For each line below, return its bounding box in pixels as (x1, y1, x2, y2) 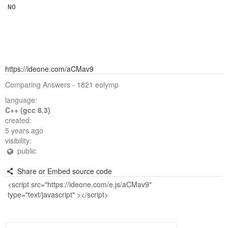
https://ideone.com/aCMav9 (5, 64, 94, 74)
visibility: (5, 135, 32, 146)
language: (5, 95, 37, 105)
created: (5, 115, 32, 125)
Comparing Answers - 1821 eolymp (5, 79, 119, 90)
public (15, 146, 36, 156)
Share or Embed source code (15, 166, 112, 176)
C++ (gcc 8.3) (5, 105, 50, 115)
